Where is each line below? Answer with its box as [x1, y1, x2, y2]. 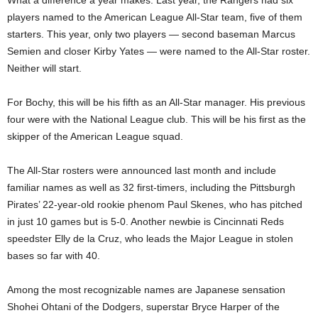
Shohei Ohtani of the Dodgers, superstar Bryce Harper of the [7, 301, 280, 313]
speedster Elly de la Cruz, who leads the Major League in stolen [7, 233, 293, 245]
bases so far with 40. [7, 250, 100, 262]
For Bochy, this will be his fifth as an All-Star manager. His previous [7, 97, 305, 109]
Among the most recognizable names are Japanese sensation [7, 284, 285, 296]
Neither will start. [7, 62, 82, 75]
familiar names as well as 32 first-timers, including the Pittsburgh [7, 182, 295, 194]
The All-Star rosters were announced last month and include [7, 165, 276, 177]
